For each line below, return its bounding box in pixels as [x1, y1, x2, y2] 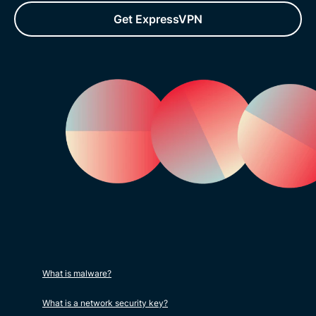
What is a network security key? [42, 298, 168, 309]
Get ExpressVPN [114, 11, 202, 26]
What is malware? [42, 268, 111, 279]
